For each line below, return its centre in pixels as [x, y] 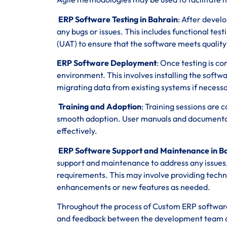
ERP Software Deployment [107, 63]
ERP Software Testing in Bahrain [117, 19]
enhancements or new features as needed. [134, 187]
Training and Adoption [99, 107]
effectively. [77, 131]
